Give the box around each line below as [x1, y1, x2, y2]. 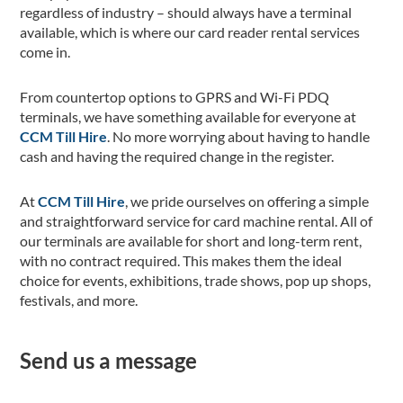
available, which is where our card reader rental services [20, 23, 361, 40]
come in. [20, 43, 71, 60]
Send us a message [20, 347, 198, 373]
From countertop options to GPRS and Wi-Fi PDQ [20, 88, 330, 105]
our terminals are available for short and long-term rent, [20, 232, 363, 249]
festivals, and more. [20, 291, 139, 309]
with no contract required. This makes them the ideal [20, 252, 343, 269]
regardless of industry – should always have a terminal [20, 4, 353, 21]
